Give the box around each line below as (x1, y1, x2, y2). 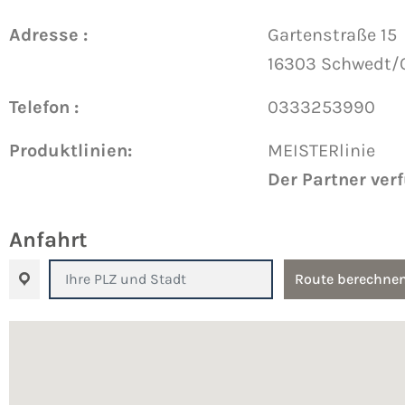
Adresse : (9, 24, 88, 45)
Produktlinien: (9, 139, 132, 161)
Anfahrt (9, 226, 87, 252)
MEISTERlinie (268, 139, 375, 161)
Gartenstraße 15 (268, 24, 397, 45)
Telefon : (9, 96, 79, 118)
